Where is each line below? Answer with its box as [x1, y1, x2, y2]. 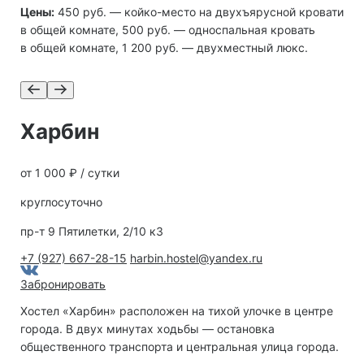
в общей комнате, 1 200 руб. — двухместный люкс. [20, 41, 308, 55]
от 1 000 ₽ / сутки [20, 166, 119, 180]
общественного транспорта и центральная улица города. [20, 340, 339, 354]
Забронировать [20, 277, 106, 292]
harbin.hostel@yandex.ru [130, 251, 262, 266]
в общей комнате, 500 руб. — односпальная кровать [20, 23, 315, 37]
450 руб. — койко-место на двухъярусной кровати [54, 5, 344, 19]
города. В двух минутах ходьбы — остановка [20, 322, 275, 336]
